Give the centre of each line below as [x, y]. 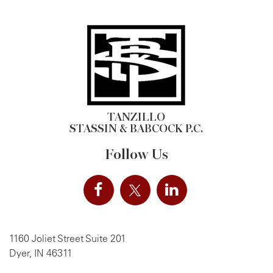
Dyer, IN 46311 [41, 253]
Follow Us [136, 154]
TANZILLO [136, 117]
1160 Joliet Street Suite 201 [68, 238]
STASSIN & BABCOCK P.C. [136, 128]
